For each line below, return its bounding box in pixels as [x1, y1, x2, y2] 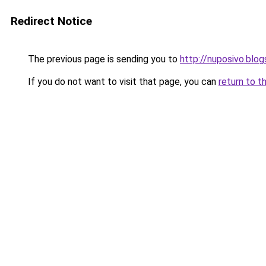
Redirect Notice [11, 14, 92, 28]
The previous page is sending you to [26, 53, 180, 65]
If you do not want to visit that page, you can [26, 76, 218, 87]
